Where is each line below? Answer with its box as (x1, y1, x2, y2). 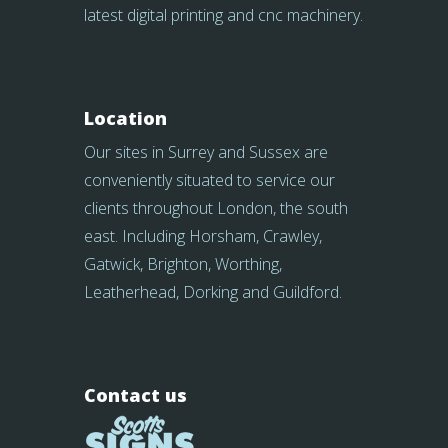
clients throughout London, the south (84, 197, 348, 219)
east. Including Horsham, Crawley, (84, 225, 322, 247)
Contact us (84, 383, 187, 407)
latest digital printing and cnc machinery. (84, 4, 363, 26)
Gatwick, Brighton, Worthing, (84, 253, 282, 275)
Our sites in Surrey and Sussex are (84, 141, 328, 163)
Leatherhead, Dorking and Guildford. (84, 281, 342, 303)
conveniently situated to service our (84, 169, 335, 191)
